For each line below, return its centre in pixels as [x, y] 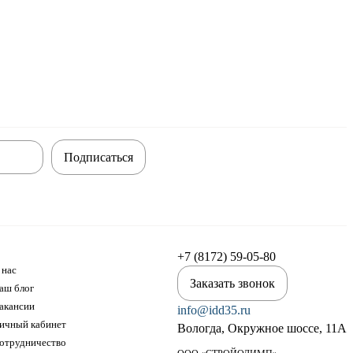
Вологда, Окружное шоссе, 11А [262, 328]
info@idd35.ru [214, 310]
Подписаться [98, 157]
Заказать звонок [232, 283]
